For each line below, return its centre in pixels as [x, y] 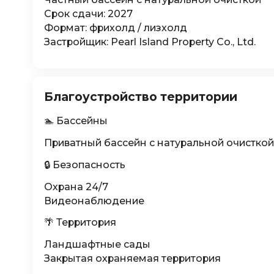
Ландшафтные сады [97, 245]
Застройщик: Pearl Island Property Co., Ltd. [150, 42]
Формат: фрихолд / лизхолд [115, 28]
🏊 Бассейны [76, 121]
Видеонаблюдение [94, 201]
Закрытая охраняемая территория [132, 259]
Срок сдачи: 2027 [88, 14]
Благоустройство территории [140, 97]
